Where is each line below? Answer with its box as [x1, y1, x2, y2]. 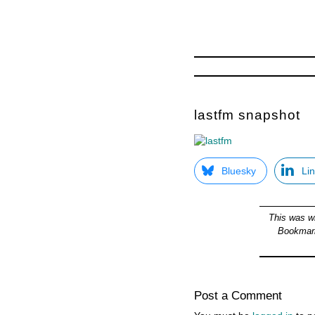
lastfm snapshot [194, 108, 300, 123]
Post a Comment [194, 288, 282, 303]
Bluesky [221, 165, 256, 177]
